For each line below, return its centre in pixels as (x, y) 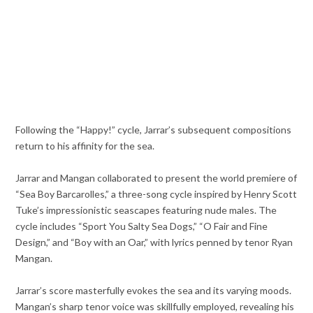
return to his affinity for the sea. (85, 145)
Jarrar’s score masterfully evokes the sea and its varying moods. (154, 290)
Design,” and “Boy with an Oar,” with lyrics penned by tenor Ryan (154, 242)
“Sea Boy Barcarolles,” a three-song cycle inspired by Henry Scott (156, 194)
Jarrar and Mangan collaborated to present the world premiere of (156, 177)
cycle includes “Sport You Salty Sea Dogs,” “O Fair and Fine (142, 226)
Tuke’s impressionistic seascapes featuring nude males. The (146, 210)
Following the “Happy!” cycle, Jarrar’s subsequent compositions (154, 129)
